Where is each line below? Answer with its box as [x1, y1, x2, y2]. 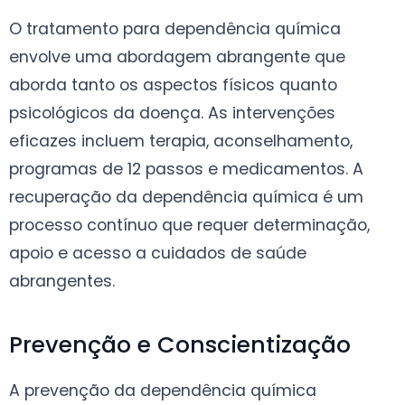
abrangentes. [9, 269, 115, 292]
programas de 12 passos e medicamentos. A [9, 157, 363, 180]
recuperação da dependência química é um [9, 185, 363, 208]
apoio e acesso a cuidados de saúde [9, 241, 306, 264]
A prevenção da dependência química [9, 379, 316, 401]
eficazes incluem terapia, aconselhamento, [9, 129, 353, 152]
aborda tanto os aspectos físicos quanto [9, 73, 337, 96]
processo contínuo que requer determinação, [9, 213, 370, 236]
